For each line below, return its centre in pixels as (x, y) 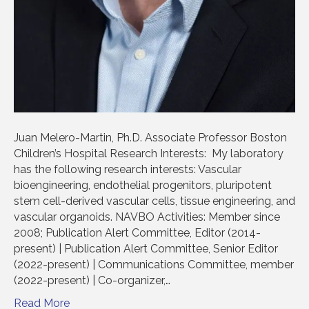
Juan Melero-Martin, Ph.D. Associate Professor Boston (150, 138)
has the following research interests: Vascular (128, 170)
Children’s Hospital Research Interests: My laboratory (149, 154)
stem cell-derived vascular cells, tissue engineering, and (154, 201)
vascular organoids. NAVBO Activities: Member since (147, 217)
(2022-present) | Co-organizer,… (92, 281)
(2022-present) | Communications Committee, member (154, 265)
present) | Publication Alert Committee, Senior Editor (146, 249)
